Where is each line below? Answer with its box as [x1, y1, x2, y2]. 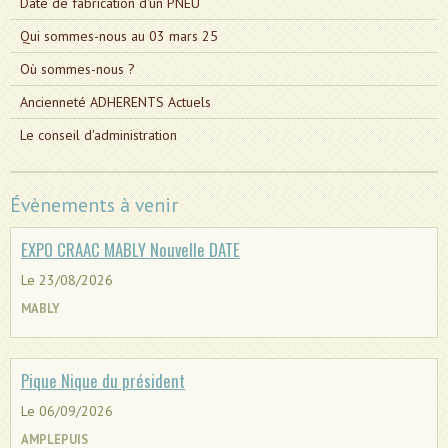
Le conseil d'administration [20, 126, 177, 144]
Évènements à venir [10, 192, 178, 217]
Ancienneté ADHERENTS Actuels [20, 93, 211, 111]
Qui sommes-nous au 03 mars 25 [20, 27, 218, 45]
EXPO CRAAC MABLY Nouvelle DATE [21, 237, 240, 263]
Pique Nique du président [21, 368, 185, 394]
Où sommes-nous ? [20, 60, 135, 78]
